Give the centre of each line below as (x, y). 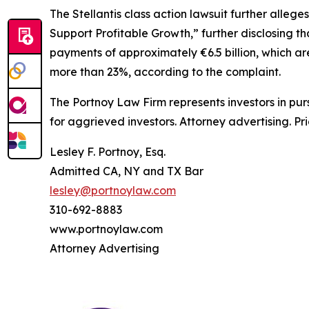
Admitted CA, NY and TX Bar (127, 171)
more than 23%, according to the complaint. (165, 71)
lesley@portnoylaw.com (113, 190)
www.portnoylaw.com (106, 229)
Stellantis (97, 13)
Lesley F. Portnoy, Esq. (108, 151)
